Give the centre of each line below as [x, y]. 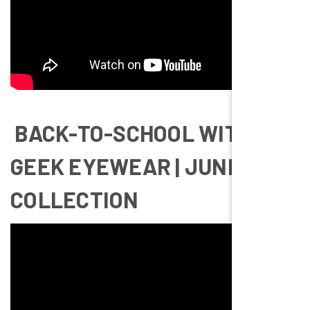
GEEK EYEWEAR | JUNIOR [136, 166]
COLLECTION [75, 199]
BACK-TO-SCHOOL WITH [131, 133]
